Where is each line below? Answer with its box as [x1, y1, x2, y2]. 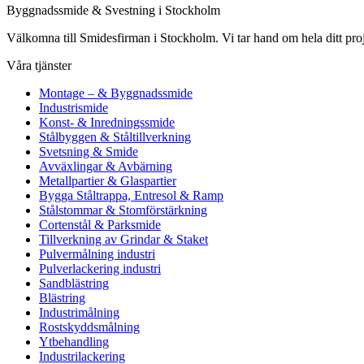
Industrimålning [39, 305, 119, 319]
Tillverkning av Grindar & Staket [39, 232, 208, 246]
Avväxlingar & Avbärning [39, 158, 172, 173]
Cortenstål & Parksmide [39, 217, 161, 232]
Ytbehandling [39, 334, 109, 349]
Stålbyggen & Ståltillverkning [39, 129, 191, 144]
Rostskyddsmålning [39, 319, 140, 334]
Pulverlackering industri [39, 261, 161, 275]
